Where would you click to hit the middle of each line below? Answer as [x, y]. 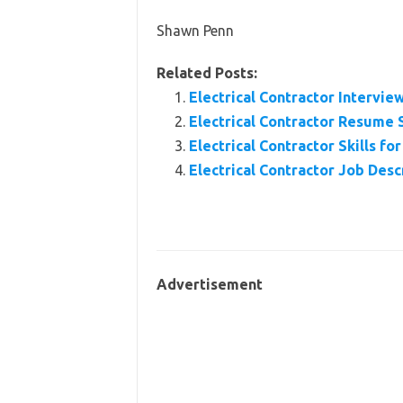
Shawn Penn [195, 31]
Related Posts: [206, 73]
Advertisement [209, 284]
